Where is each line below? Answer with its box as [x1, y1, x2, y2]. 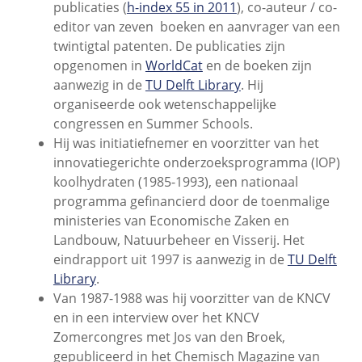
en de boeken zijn [202, 56, 312, 74]
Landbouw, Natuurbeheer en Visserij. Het [53, 230, 305, 249]
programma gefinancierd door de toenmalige [53, 192, 330, 210]
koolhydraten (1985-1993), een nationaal [53, 172, 298, 191]
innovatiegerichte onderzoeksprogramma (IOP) [53, 153, 340, 171]
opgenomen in [53, 56, 145, 74]
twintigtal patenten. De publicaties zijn [53, 36, 285, 55]
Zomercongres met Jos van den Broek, [53, 327, 285, 346]
